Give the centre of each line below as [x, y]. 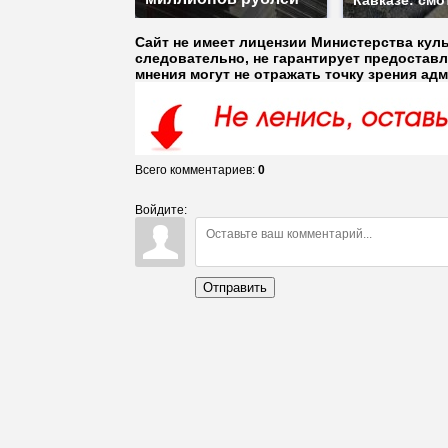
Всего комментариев [193, 170]
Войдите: [161, 210]
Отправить [235, 287]
